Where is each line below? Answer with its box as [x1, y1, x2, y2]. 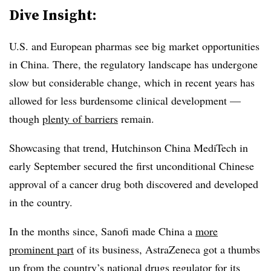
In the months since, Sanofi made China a [9, 223, 195, 238]
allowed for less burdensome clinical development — [9, 93, 241, 108]
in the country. [9, 194, 73, 209]
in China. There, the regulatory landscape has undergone [9, 56, 258, 71]
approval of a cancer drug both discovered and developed [9, 176, 258, 191]
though [9, 111, 42, 126]
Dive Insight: [9, 4, 97, 25]
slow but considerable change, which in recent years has [9, 74, 255, 90]
